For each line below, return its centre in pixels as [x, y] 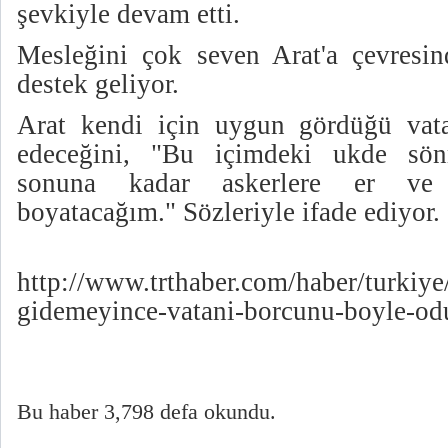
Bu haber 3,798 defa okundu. [146, 411]
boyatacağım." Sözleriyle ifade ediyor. [228, 211]
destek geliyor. [98, 83]
